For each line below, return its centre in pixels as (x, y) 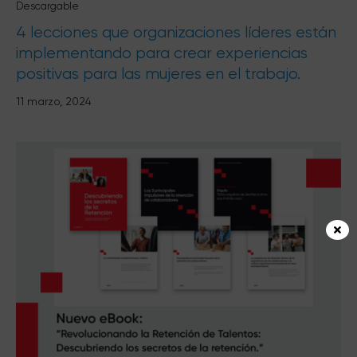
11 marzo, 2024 (54, 101)
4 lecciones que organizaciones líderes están (176, 32)
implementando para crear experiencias (162, 53)
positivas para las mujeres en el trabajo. (158, 73)
